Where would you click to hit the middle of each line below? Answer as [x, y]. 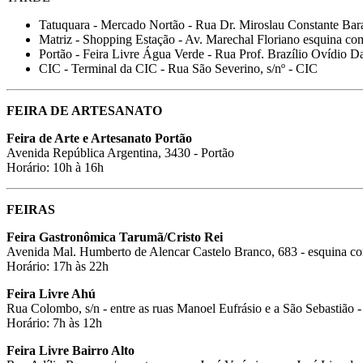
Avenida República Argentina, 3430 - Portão [120, 152]
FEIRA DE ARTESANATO [84, 110]
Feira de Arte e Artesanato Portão [99, 138]
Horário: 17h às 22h [58, 266]
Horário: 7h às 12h [54, 322]
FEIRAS [31, 209]
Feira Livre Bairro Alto [70, 350]
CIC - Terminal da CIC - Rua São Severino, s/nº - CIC [178, 68]
